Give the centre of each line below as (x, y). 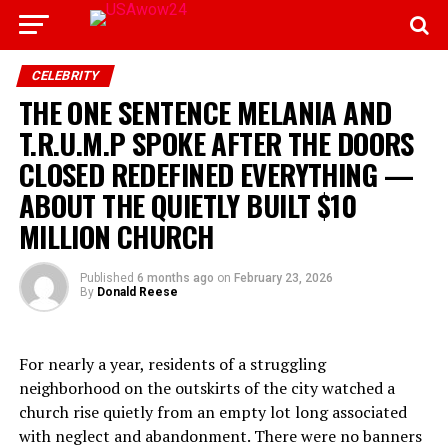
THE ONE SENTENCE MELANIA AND (205, 112)
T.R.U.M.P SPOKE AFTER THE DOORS (216, 143)
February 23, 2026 (283, 278)
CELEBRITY (65, 75)
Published (106, 278)
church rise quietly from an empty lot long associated (212, 412)
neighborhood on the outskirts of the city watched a (206, 388)
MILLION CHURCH (116, 236)
